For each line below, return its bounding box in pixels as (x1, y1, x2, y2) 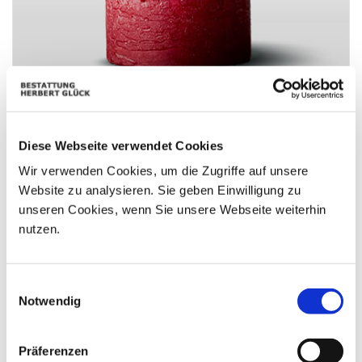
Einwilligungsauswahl (6, 277, 119, 292)
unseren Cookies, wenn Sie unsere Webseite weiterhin (19, 202, 326, 217)
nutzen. (19, 221, 61, 236)
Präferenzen (19, 343, 89, 358)
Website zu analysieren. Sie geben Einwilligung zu (19, 183, 301, 197)
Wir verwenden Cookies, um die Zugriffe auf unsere (19, 163, 309, 178)
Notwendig (19, 293, 81, 308)
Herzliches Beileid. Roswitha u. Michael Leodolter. (21, 91, 270, 106)
